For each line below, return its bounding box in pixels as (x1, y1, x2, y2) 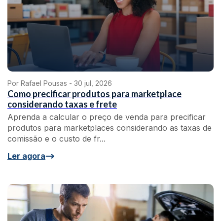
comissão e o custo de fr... (7, 134, 106, 144)
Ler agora (7, 151, 45, 161)
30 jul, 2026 (74, 79, 112, 87)
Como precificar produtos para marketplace (7, 88, 182, 99)
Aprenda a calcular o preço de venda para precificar (7, 112, 206, 122)
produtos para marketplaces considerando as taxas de (7, 123, 212, 133)
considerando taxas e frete (7, 99, 117, 110)
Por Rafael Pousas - (7, 79, 74, 87)
